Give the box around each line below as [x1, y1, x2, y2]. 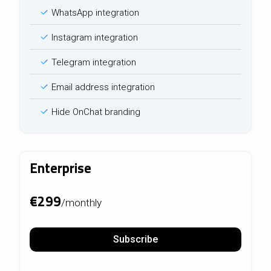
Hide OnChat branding [49, 106, 140, 117]
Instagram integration [49, 31, 138, 43]
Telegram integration [49, 56, 136, 68]
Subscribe [113, 233, 158, 246]
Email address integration [49, 81, 155, 93]
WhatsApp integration [49, 7, 139, 18]
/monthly [61, 196, 102, 209]
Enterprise [30, 157, 91, 178]
